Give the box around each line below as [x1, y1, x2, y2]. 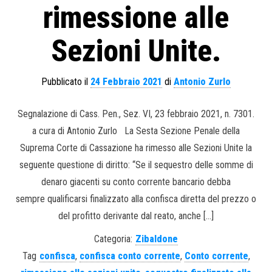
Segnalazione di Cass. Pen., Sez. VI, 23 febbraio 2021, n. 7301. [18, 108, 254, 120]
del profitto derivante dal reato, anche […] [58, 210, 214, 222]
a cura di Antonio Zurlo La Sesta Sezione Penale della [32, 125, 240, 137]
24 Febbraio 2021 [90, 76, 162, 88]
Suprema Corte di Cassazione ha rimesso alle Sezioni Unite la [20, 142, 252, 154]
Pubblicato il [41, 76, 90, 88]
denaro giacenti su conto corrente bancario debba [41, 176, 231, 188]
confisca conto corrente [79, 250, 180, 262]
